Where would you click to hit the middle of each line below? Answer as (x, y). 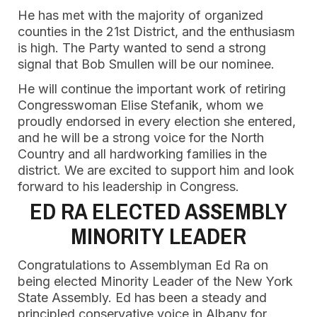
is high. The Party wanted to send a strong (142, 48)
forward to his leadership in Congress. (128, 186)
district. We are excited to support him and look (156, 170)
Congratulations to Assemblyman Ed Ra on (143, 265)
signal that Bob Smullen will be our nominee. (146, 64)
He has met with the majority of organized (140, 15)
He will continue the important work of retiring (152, 89)
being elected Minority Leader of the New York (155, 281)
